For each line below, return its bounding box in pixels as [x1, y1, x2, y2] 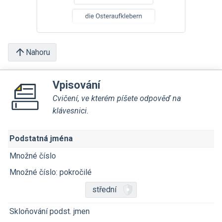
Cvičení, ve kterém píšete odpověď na [53, 94, 181, 103]
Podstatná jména [9, 134, 73, 143]
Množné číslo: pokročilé [9, 167, 92, 177]
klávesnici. [53, 106, 89, 115]
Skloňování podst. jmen [9, 207, 90, 216]
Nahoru [26, 47, 50, 57]
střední [92, 185, 116, 194]
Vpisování [53, 79, 101, 91]
